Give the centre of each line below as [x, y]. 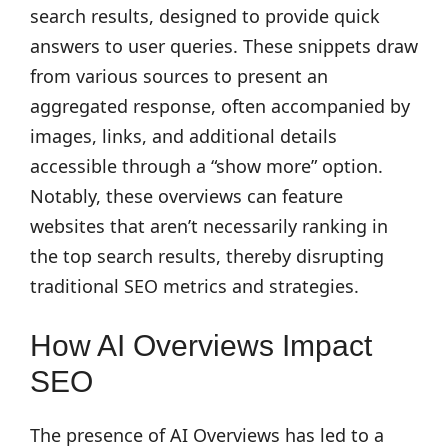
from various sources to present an [179, 76]
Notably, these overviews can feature [186, 196]
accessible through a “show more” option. [206, 166]
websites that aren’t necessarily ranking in [209, 226]
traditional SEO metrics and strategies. [194, 286]
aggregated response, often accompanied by [220, 106]
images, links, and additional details [183, 136]
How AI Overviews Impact [201, 345]
